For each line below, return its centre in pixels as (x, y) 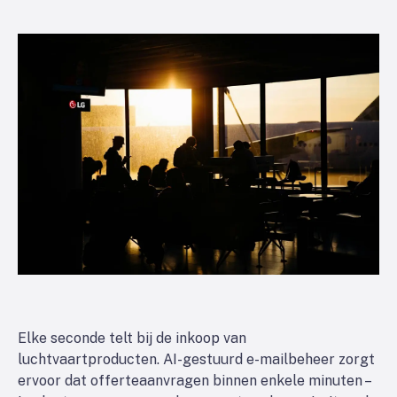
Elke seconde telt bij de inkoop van (132, 338)
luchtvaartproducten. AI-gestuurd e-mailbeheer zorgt (196, 359)
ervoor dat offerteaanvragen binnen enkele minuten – (194, 381)
